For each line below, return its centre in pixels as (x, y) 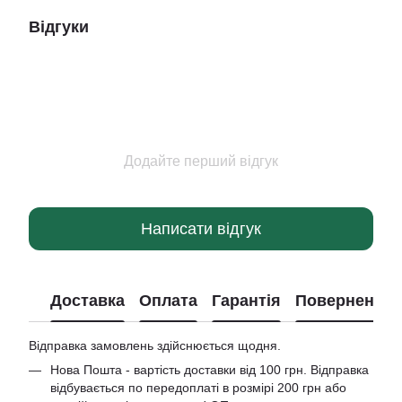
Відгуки (59, 27)
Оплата (168, 300)
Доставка (87, 300)
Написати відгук (201, 228)
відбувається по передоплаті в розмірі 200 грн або (198, 388)
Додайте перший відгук (201, 161)
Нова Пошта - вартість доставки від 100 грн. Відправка (210, 370)
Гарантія (246, 300)
